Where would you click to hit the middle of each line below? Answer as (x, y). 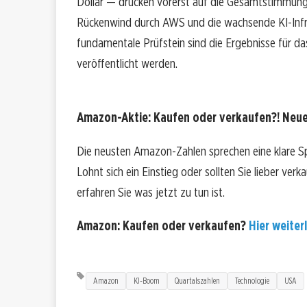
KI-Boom (147, 280)
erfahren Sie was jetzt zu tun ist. (151, 193)
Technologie (252, 280)
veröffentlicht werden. (127, 64)
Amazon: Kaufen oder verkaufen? (163, 226)
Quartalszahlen (197, 280)
